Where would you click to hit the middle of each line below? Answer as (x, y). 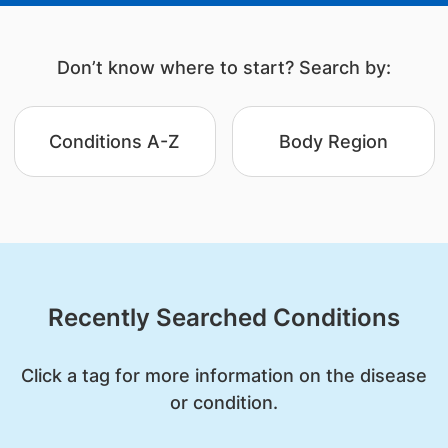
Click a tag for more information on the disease (224, 375)
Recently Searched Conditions (224, 317)
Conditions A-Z (115, 141)
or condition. (224, 402)
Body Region (333, 141)
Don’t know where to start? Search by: (224, 67)
